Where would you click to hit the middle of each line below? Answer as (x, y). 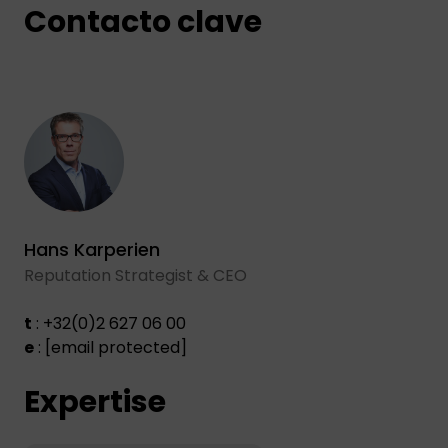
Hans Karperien (92, 249)
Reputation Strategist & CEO (135, 275)
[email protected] (116, 347)
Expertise (95, 401)
